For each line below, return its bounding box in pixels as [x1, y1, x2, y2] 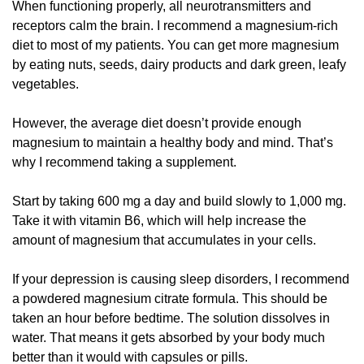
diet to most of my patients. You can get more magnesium [12, 38, 339, 53]
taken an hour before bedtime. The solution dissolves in [12, 311, 330, 326]
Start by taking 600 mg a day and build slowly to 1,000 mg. [12, 194, 346, 209]
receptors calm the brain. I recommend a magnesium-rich [12, 19, 338, 33]
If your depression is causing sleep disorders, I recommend [12, 272, 349, 287]
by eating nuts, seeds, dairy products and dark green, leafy [12, 58, 346, 72]
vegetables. [12, 77, 82, 92]
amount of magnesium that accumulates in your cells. [12, 233, 316, 248]
